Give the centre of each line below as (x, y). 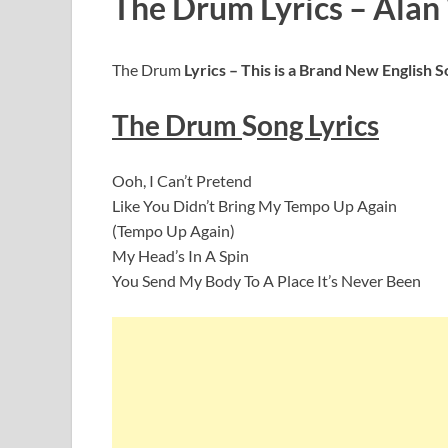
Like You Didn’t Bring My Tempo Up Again (254, 205)
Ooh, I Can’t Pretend (182, 180)
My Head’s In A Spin (180, 255)
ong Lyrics (318, 124)
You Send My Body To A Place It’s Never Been (266, 280)
